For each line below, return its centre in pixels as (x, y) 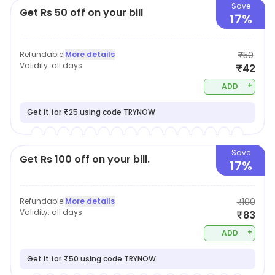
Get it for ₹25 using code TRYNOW (91, 112)
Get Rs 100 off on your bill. (85, 159)
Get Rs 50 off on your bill (81, 13)
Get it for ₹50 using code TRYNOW (91, 259)
